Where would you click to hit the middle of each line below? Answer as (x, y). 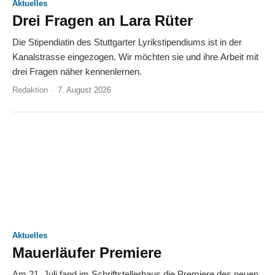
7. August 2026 (84, 90)
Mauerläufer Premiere (87, 253)
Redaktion (30, 90)
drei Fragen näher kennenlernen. (77, 72)
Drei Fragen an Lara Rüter (103, 21)
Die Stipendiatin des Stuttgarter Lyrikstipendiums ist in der (127, 42)
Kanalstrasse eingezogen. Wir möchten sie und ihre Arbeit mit (135, 57)
